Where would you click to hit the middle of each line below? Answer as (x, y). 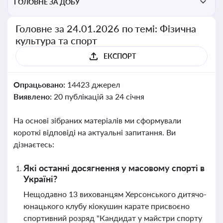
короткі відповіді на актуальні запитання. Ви (95, 132)
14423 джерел (93, 84)
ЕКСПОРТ (119, 56)
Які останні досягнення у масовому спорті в (114, 168)
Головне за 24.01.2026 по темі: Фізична (106, 28)
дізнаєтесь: (34, 144)
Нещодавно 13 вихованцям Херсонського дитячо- (115, 194)
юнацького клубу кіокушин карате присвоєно (107, 206)
